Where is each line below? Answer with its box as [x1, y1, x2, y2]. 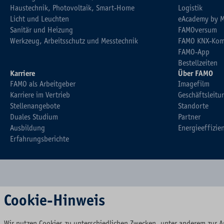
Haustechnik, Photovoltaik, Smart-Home [10, 3, 134, 12]
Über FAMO [178, 69, 213, 78]
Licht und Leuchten [10, 14, 69, 23]
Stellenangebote [10, 101, 60, 110]
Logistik [178, 3, 202, 12]
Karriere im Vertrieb [10, 90, 70, 99]
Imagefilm [178, 79, 209, 88]
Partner [178, 112, 200, 121]
